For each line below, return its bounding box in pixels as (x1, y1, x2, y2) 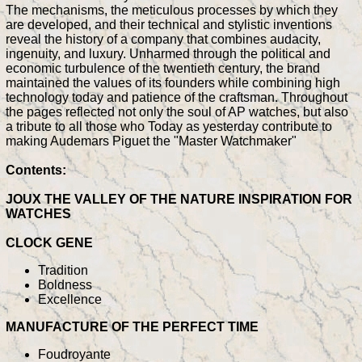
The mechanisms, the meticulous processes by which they (6, 3, 338, 18)
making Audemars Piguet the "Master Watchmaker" (6, 134, 297, 149)
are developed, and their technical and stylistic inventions (6, 18, 332, 32)
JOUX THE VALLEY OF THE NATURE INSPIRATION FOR (6, 192, 352, 207)
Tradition (38, 263, 88, 278)
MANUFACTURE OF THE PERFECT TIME (6, 320, 259, 335)
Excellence (38, 293, 102, 307)
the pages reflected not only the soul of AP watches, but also (6, 105, 348, 120)
